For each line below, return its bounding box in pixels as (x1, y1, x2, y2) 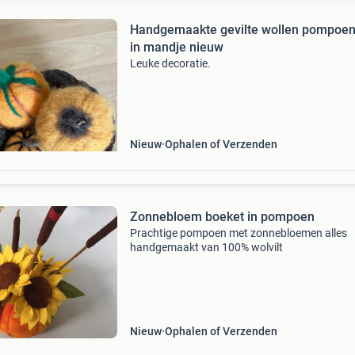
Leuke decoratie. (129, 57, 211, 70)
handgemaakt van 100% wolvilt (129, 241, 283, 254)
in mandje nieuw (129, 40, 223, 55)
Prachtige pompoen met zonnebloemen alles (129, 227, 347, 239)
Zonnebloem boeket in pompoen (129, 209, 315, 224)
